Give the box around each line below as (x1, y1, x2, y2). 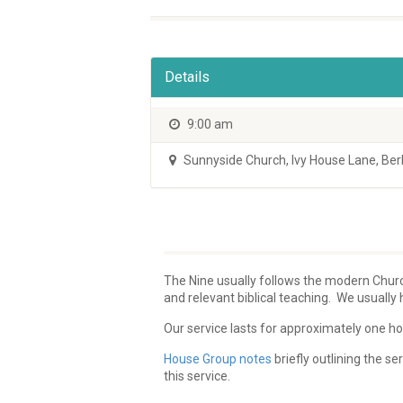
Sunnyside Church (181, 153, 286, 168)
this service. (164, 369, 230, 384)
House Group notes (164, 352, 272, 367)
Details (165, 68, 210, 86)
